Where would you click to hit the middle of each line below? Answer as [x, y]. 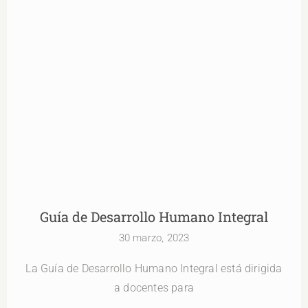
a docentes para [154, 288]
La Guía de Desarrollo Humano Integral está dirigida [154, 269]
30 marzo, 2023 [154, 238]
